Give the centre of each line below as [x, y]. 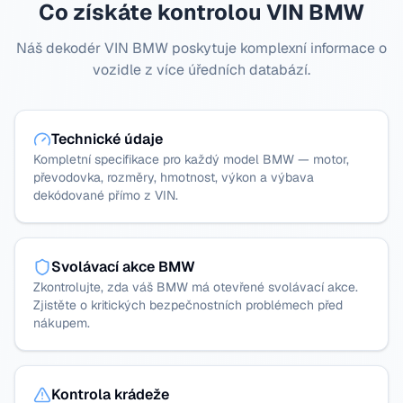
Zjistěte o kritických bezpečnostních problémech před [188, 305]
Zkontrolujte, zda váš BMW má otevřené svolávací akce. [196, 287]
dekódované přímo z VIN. [106, 195]
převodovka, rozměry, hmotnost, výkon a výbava [174, 177]
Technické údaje [107, 139]
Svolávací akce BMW [123, 267]
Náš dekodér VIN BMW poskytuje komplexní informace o [201, 48]
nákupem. [62, 323]
